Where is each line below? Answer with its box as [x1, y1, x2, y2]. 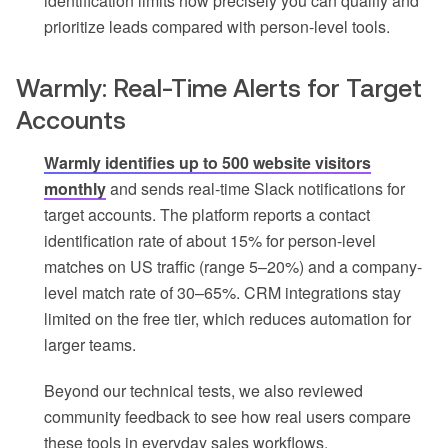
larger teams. [44, 332, 136, 356]
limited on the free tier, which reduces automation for [44, 306, 411, 330]
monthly [44, 176, 106, 200]
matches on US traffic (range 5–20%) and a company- [44, 254, 422, 278]
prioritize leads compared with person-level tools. [44, 14, 390, 38]
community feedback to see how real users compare [44, 404, 411, 428]
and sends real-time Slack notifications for [106, 176, 405, 200]
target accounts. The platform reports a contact [44, 202, 370, 226]
